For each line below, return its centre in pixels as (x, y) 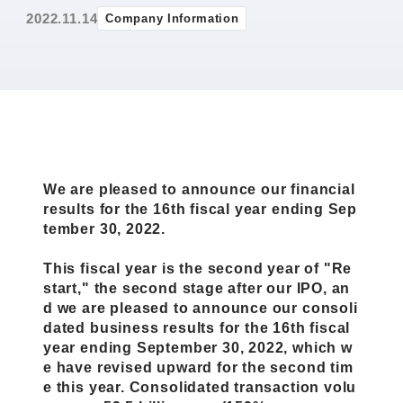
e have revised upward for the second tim (198, 367)
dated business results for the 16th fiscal (197, 327)
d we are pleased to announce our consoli (201, 307)
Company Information (172, 18)
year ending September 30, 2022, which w (198, 347)
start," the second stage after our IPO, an (197, 287)
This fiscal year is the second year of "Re (198, 268)
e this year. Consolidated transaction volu (200, 386)
